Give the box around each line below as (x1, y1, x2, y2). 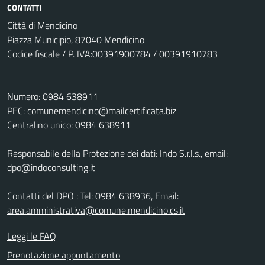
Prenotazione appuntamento (7, 248, 120, 262)
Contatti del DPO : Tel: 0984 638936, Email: (7, 189, 179, 203)
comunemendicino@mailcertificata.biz (27, 104, 176, 118)
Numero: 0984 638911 (7, 89, 98, 104)
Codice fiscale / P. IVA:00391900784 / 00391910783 (7, 47, 218, 61)
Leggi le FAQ (7, 229, 56, 243)
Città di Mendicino (7, 18, 77, 33)
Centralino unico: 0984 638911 (7, 118, 131, 132)
